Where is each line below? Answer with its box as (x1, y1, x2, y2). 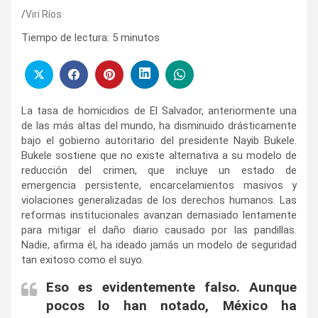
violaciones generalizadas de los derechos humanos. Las (21, 193, 297, 207)
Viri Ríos (26, 9, 62, 21)
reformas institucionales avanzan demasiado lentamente (21, 208, 297, 221)
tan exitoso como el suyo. (21, 253, 144, 266)
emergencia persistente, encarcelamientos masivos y (21, 178, 297, 192)
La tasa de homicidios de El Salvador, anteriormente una (21, 104, 297, 117)
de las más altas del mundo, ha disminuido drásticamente (21, 119, 297, 132)
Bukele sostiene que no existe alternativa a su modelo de (21, 148, 297, 162)
